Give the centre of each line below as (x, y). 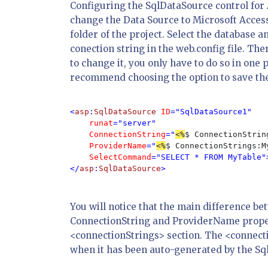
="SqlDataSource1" (214, 112)
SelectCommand (120, 157)
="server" (135, 123)
